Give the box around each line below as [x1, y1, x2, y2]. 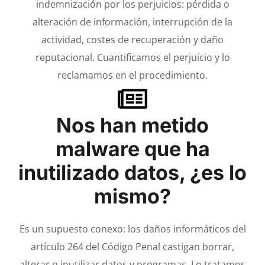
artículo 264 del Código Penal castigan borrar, [31, 240, 234, 253]
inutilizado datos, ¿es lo [18, 160, 247, 185]
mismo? [94, 183, 171, 208]
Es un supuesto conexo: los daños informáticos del [19, 222, 246, 235]
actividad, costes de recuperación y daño [41, 33, 224, 46]
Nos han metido [56, 112, 209, 137]
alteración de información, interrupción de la [33, 15, 232, 28]
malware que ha [55, 136, 210, 161]
